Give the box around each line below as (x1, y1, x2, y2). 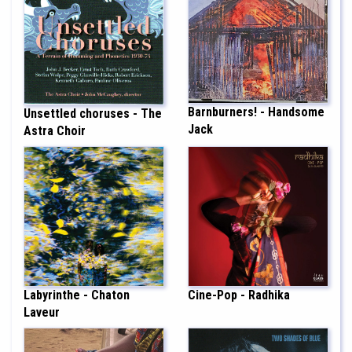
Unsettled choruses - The (24, 105, 162, 121)
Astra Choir (24, 123, 86, 138)
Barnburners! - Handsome (188, 104, 324, 120)
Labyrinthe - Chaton (24, 287, 130, 302)
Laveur (24, 304, 60, 320)
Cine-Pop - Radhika (188, 287, 290, 302)
